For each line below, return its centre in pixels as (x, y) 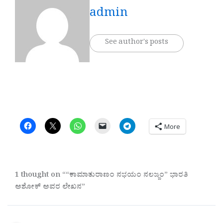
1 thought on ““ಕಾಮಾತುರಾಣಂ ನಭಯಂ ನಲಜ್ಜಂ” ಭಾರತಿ (101, 176)
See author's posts (137, 43)
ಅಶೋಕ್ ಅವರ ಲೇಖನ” (50, 188)
